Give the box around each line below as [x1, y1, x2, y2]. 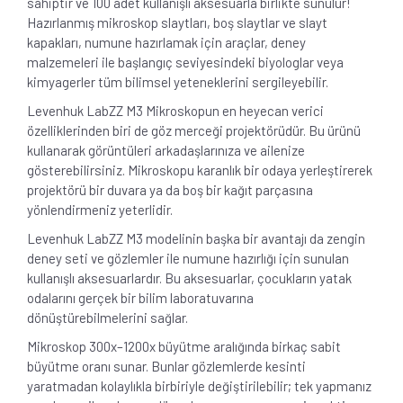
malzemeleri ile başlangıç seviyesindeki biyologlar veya [27, 53, 344, 70]
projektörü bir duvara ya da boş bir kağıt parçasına [27, 181, 313, 198]
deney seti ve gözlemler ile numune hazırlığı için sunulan [27, 249, 349, 266]
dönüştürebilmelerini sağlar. [27, 309, 188, 326]
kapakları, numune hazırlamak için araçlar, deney [27, 33, 306, 50]
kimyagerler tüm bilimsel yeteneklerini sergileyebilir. [27, 73, 328, 90]
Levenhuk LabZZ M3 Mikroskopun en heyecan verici [27, 102, 324, 119]
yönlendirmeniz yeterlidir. [27, 201, 173, 218]
